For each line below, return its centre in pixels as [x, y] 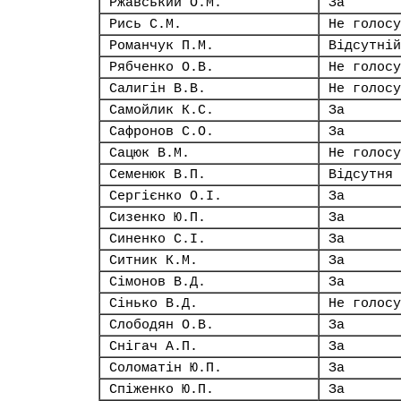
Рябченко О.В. [162, 67]
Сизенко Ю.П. [158, 218]
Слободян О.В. [162, 325]
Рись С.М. [145, 24]
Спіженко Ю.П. [162, 389]
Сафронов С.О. [162, 132]
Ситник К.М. [154, 260]
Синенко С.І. [158, 239]
